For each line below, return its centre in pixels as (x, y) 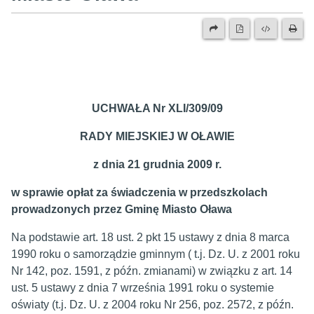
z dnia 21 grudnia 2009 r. (157, 164)
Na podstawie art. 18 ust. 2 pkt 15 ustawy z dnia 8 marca (150, 237)
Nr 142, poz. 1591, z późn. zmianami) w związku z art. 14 (152, 271)
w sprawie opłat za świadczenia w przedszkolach (139, 192)
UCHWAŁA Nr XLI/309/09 (157, 108)
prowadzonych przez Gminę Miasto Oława (122, 209)
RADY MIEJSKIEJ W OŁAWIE (157, 136)
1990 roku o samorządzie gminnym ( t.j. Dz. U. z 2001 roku (156, 254)
